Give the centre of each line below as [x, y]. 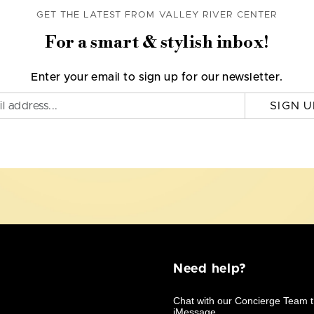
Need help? [210, 269]
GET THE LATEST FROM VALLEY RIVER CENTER [157, 15]
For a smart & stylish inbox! [157, 43]
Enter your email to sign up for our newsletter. [157, 77]
